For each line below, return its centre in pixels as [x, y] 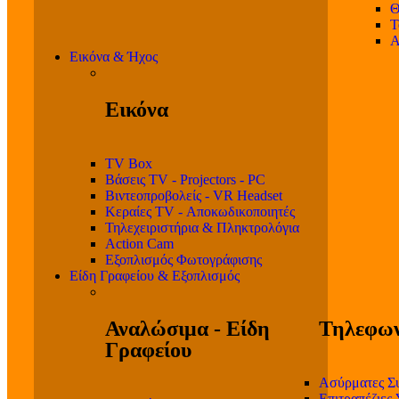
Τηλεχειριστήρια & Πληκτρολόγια [202, 228]
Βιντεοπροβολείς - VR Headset [194, 196]
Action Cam [139, 244]
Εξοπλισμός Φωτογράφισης [183, 260]
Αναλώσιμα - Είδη [187, 329]
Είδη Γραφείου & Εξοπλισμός [155, 276]
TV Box [129, 164]
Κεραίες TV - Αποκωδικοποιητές [200, 212]
